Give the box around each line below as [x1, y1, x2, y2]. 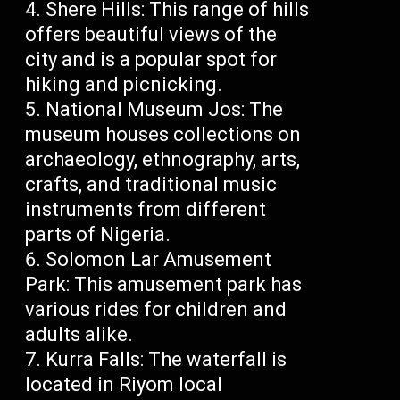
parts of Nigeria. [25, 223, 171, 246]
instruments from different [25, 198, 267, 221]
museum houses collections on [25, 123, 302, 146]
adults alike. [25, 323, 134, 346]
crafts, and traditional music [25, 173, 278, 196]
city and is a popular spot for [25, 48, 278, 71]
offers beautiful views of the [25, 23, 278, 46]
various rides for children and [25, 298, 287, 321]
